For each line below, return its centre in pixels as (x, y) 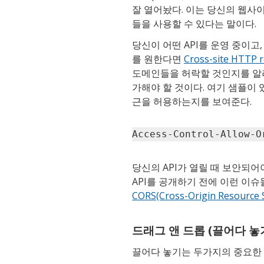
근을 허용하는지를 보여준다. (192, 101)
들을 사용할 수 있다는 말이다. (194, 23)
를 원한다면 (158, 59)
